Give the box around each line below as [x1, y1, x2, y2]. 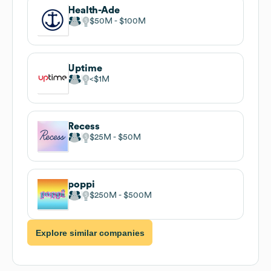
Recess [68, 121, 100, 131]
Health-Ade [68, 5, 120, 15]
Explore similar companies [35, 227, 145, 238]
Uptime [68, 63, 102, 73]
